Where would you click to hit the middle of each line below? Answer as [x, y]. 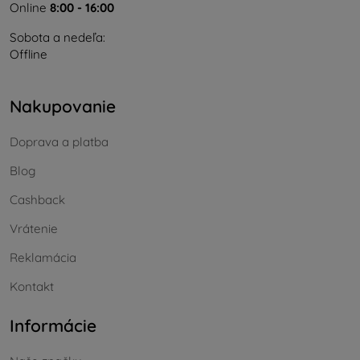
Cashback [37, 200]
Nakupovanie [63, 106]
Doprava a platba [59, 142]
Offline [29, 54]
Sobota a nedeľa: [57, 37]
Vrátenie [34, 229]
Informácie [53, 326]
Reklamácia [43, 258]
